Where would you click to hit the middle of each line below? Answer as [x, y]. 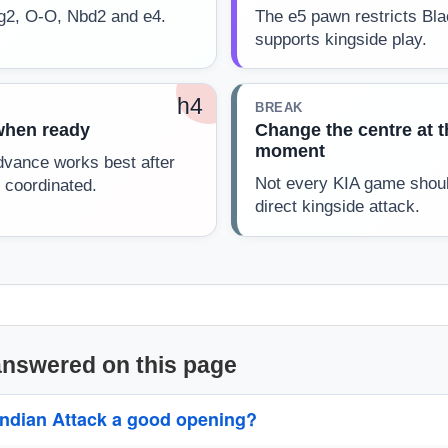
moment [290, 150]
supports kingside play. [341, 39]
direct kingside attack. [337, 207]
